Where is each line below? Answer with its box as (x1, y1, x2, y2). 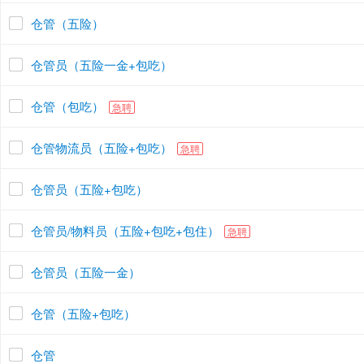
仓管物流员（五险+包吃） (31, 139, 172, 156)
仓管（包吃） (31, 97, 104, 115)
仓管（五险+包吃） (31, 305, 136, 322)
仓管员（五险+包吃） (31, 180, 148, 197)
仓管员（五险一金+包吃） (31, 56, 172, 73)
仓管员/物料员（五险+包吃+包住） (31, 222, 219, 239)
